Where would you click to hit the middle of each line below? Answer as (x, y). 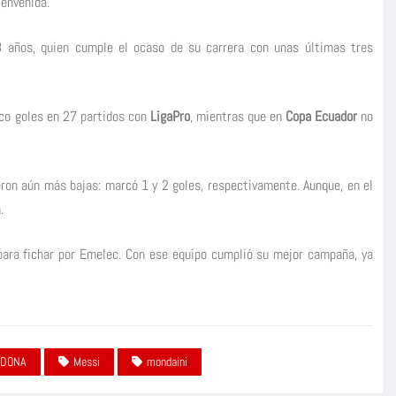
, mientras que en (236, 116)
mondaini (167, 362)
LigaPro (170, 116)
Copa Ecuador (321, 116)
